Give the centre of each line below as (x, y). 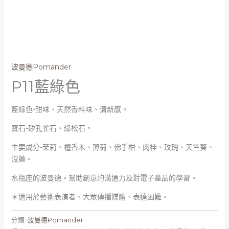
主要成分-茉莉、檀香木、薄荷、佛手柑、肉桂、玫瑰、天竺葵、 (112, 147)
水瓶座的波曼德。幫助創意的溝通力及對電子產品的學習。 (104, 178)
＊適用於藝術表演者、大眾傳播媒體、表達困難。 (90, 197)
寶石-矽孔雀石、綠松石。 (52, 129)
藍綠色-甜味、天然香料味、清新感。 (70, 110)
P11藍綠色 (45, 87)
